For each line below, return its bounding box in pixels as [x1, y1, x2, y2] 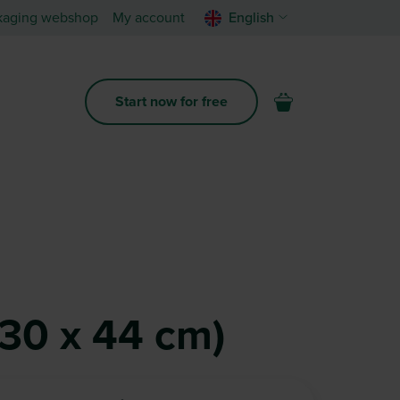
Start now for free [115, 93, 228, 111]
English [229, 9, 274, 27]
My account [112, 9, 185, 27]
